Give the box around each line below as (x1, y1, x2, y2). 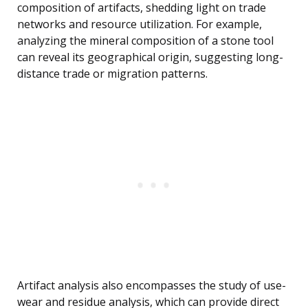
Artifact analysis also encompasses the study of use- (17, 278, 286, 294)
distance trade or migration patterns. (17, 66, 208, 82)
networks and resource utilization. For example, (17, 16, 262, 32)
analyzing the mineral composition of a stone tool (17, 33, 274, 49)
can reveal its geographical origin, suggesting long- (17, 49, 283, 65)
